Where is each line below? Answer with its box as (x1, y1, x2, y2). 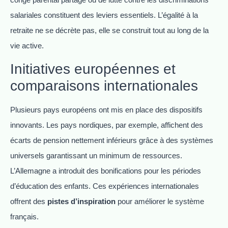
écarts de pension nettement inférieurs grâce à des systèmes (10, 136, 213, 145)
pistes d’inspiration (47, 197, 116, 206)
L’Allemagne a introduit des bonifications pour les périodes (10, 166, 201, 176)
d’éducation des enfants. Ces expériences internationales (10, 182, 199, 191)
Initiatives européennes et (10, 61, 176, 77)
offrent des (10, 197, 47, 206)
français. (10, 212, 39, 221)
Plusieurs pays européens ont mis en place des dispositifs (10, 105, 203, 115)
